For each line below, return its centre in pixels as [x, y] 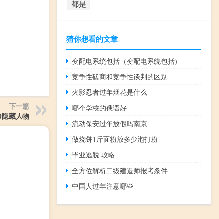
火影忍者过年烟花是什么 [110, 92]
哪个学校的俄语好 [99, 107]
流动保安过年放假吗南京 [110, 123]
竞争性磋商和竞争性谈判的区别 [120, 76]
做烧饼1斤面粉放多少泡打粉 [115, 139]
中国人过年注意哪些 [103, 186]
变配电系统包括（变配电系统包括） [127, 60]
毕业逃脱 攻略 [94, 154]
